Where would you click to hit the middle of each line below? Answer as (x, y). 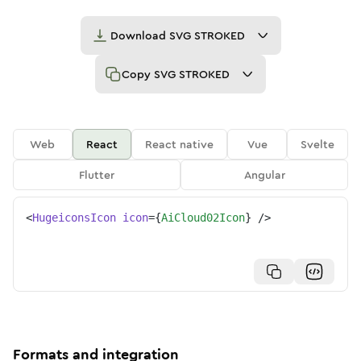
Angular (264, 175)
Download (139, 35)
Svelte (318, 144)
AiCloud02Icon (203, 218)
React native (180, 144)
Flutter (97, 175)
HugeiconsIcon (74, 218)
